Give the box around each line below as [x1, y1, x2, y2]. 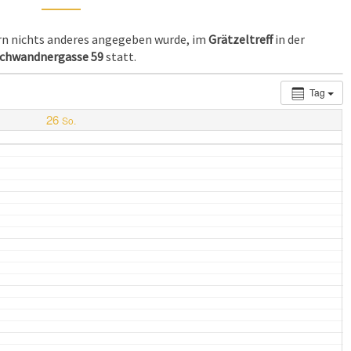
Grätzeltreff [208, 31, 273, 47]
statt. [103, 49, 136, 64]
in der [273, 31, 306, 47]
